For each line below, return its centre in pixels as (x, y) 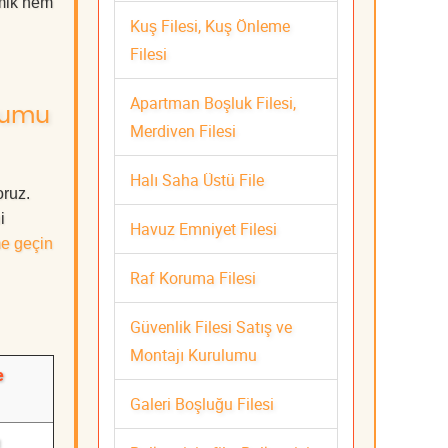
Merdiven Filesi (183, 130)
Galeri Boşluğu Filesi (202, 403)
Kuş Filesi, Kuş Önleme (210, 25)
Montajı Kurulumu (193, 354)
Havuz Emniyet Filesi (203, 228)
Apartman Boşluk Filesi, (213, 102)
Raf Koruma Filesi (193, 277)
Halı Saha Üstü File (197, 179)
